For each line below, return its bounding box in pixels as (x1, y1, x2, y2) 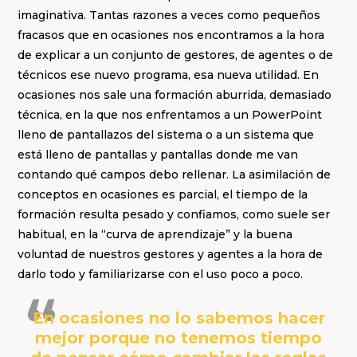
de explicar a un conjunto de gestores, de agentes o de (18, 48, 334, 63)
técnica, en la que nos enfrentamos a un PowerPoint (18, 108, 323, 123)
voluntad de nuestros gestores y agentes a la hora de (18, 247, 324, 262)
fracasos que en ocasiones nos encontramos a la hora (18, 28, 325, 43)
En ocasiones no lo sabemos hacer (32, 308, 325, 328)
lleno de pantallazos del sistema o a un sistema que (18, 127, 315, 143)
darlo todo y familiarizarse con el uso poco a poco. (18, 267, 304, 282)
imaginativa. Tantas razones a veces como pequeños (18, 8, 321, 23)
